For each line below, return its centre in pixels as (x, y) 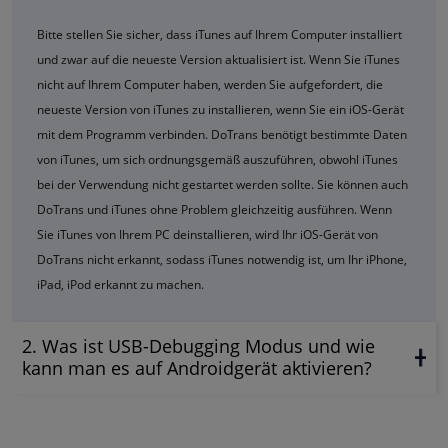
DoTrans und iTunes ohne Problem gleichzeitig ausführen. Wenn (214, 210)
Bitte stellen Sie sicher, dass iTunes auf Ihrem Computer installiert (219, 35)
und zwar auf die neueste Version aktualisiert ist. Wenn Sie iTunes (218, 60)
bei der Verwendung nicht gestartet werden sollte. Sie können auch (222, 185)
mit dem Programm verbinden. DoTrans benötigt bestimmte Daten (222, 135)
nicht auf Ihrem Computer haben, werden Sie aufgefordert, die (210, 85)
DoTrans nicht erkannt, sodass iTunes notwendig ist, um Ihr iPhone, (222, 260)
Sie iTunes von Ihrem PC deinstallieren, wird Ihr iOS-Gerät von (207, 235)
